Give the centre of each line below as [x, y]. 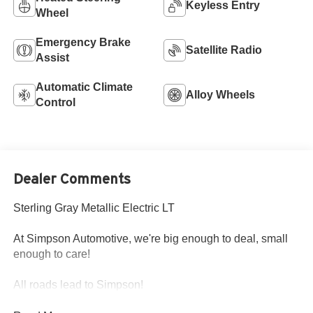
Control [55, 102]
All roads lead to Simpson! [78, 285]
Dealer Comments [72, 179]
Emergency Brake [83, 42]
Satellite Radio [224, 50]
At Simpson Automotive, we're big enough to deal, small [150, 239]
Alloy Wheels [220, 94]
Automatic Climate [84, 87]
